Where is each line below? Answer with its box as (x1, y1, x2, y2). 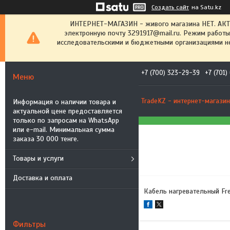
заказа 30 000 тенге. (13, 135, 79, 143)
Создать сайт (151, 4, 189, 11)
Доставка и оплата (13, 174, 72, 182)
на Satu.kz (191, 4, 221, 11)
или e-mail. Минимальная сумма (13, 125, 114, 134)
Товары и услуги (13, 154, 64, 163)
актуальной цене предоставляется (13, 107, 122, 116)
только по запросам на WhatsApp (13, 116, 119, 125)
